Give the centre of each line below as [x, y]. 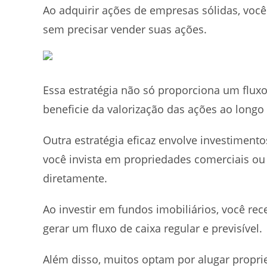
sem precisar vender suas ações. [126, 30]
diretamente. [77, 178]
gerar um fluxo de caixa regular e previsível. [153, 229]
